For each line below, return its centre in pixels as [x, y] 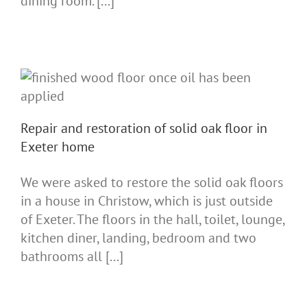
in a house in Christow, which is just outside [147, 200]
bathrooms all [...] [72, 256]
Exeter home [58, 146]
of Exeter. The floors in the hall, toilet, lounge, [152, 219]
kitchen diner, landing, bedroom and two [138, 237]
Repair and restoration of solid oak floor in [144, 128]
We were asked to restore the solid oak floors [152, 182]
